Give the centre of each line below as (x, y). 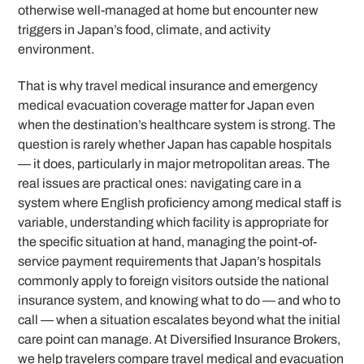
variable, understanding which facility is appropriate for (173, 222)
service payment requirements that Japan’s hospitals (170, 261)
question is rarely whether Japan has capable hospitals (175, 144)
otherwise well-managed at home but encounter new (169, 10)
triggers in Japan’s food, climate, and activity (145, 29)
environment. (56, 49)
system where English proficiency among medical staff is (180, 202)
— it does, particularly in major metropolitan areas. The (174, 163)
